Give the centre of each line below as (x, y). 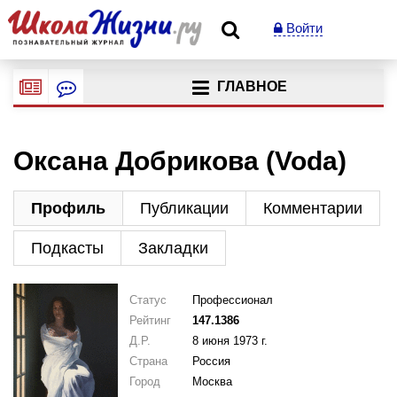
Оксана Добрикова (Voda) (180, 161)
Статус (148, 300)
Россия (211, 361)
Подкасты (67, 248)
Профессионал (232, 300)
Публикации (184, 208)
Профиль (68, 208)
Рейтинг (150, 320)
